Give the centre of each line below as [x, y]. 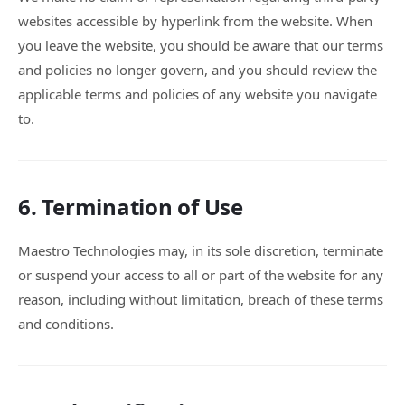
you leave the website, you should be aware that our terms [201, 45]
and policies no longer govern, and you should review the [198, 70]
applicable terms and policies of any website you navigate [198, 94]
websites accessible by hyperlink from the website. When [195, 21]
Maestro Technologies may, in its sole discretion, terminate [201, 250]
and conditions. [66, 324]
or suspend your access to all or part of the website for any [201, 275]
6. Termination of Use [131, 207]
